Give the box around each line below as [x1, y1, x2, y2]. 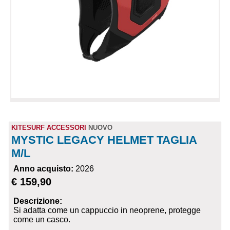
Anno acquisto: [13, 164, 76, 174]
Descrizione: [13, 197, 63, 206]
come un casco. [13, 215, 71, 224]
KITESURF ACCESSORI [11, 124, 87, 132]
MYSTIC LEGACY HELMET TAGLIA [11, 133, 197, 147]
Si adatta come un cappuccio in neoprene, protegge [13, 206, 201, 215]
